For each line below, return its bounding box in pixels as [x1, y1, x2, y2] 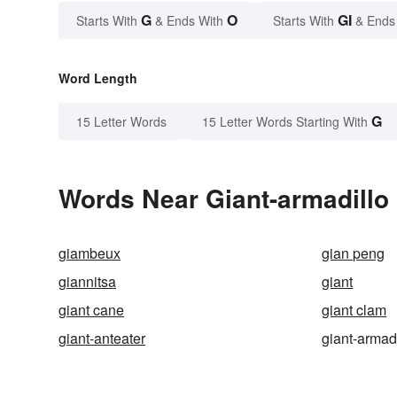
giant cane [58, 300, 124, 321]
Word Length [58, 69, 137, 88]
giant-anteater [58, 328, 145, 349]
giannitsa [58, 271, 116, 292]
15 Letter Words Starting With [202, 113, 368, 131]
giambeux [58, 243, 121, 264]
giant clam [322, 300, 387, 321]
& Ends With [152, 12, 227, 30]
